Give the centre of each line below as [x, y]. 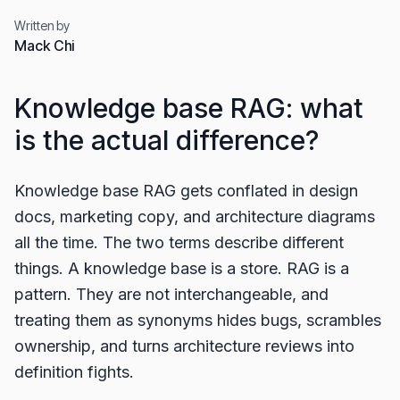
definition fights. [74, 372]
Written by [42, 25]
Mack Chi [45, 46]
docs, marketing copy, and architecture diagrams [195, 217]
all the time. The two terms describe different [179, 242]
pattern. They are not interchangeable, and [171, 294]
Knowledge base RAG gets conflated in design [186, 191]
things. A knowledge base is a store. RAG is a [182, 268]
